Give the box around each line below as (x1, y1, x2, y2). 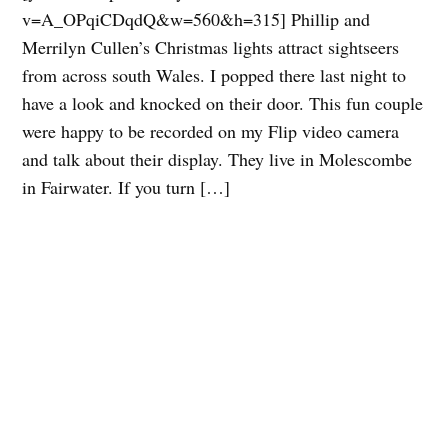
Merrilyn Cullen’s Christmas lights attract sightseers (22, 34, 400, 59)
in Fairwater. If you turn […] (22, 174, 231, 199)
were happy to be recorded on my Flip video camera (22, 118, 400, 143)
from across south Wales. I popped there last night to (22, 62, 407, 87)
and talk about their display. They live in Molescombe (22, 146, 413, 171)
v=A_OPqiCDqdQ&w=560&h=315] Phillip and (22, 6, 371, 31)
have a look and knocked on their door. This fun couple (22, 90, 424, 115)
